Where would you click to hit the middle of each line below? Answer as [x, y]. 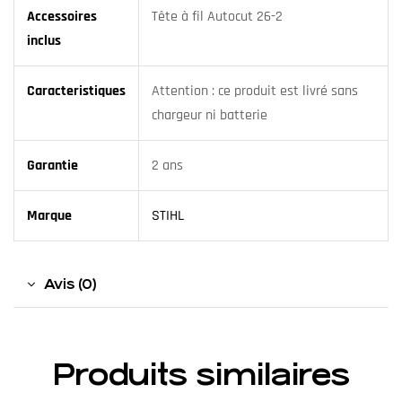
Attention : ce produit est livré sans [255, 91]
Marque [49, 215]
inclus [44, 40]
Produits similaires [201, 375]
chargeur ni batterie [210, 115]
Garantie [52, 165]
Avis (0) [70, 284]
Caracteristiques [76, 91]
